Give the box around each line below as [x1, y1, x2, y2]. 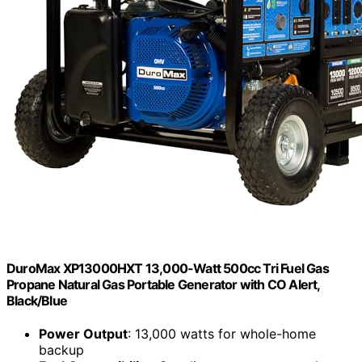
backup [39, 341, 84, 358]
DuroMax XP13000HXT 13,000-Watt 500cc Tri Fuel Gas [6, 259, 329, 276]
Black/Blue [6, 292, 67, 309]
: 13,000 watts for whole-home [128, 325, 316, 342]
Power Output [39, 325, 128, 342]
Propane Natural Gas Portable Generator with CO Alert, [6, 276, 320, 293]
